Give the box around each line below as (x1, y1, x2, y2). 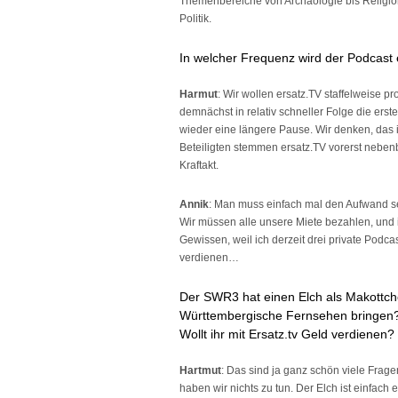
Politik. (179, 12, 211, 25)
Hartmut (179, 364, 221, 377)
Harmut (179, 88, 218, 100)
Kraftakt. (179, 159, 219, 171)
